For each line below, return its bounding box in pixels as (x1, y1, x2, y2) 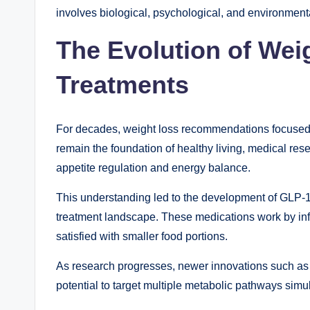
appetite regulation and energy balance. (56, 161, 250, 174)
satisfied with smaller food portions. (56, 230, 228, 242)
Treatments (56, 70, 189, 99)
